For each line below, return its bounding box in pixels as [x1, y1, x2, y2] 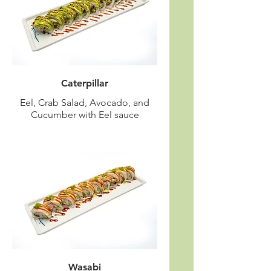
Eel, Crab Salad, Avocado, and [20, 97, 149, 108]
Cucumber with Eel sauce [30, 109, 139, 120]
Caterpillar [61, 77, 108, 89]
